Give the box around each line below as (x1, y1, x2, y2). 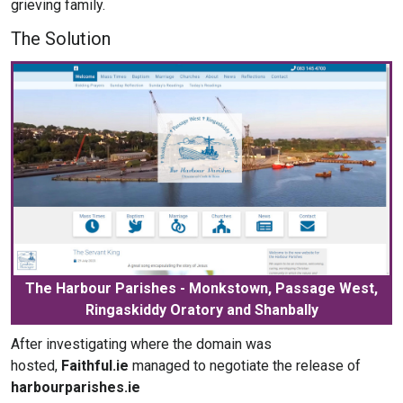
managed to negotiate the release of (129, 356, 361, 374)
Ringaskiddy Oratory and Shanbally (85, 300, 318, 318)
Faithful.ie (61, 356, 129, 374)
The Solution (11, 28, 111, 49)
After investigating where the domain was (11, 335, 272, 353)
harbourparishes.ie (11, 378, 140, 396)
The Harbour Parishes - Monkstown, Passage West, (25, 279, 378, 297)
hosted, (11, 356, 61, 374)
